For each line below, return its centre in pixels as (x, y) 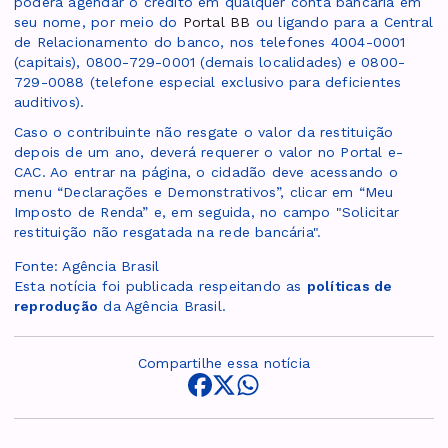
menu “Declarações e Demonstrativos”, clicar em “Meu (204, 192)
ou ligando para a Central (341, 22)
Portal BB (216, 22)
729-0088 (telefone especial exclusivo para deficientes (208, 82)
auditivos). (49, 102)
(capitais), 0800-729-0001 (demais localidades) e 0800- (210, 62)
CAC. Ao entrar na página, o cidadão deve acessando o (206, 172)
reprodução (56, 306)
